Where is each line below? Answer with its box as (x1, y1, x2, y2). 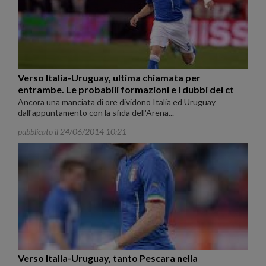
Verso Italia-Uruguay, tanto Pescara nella (18, 252, 198, 264)
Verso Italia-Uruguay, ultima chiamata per (18, 72, 201, 84)
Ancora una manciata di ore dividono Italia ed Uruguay (18, 97, 216, 107)
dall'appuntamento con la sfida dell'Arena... (18, 107, 174, 118)
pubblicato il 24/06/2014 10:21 (18, 126, 126, 137)
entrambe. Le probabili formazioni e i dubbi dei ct (18, 84, 234, 96)
